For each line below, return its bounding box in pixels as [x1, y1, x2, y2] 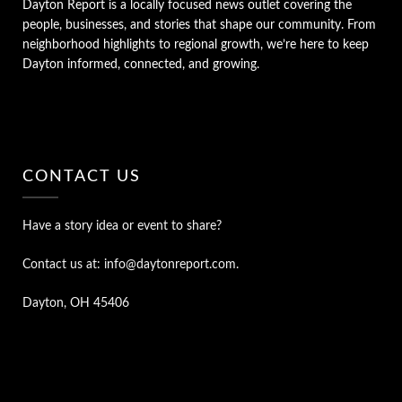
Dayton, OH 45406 [22, 296, 129, 310]
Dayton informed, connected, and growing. [22, 57, 259, 71]
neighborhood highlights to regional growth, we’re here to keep [22, 38, 369, 51]
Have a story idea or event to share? [22, 219, 222, 232]
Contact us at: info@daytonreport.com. [22, 258, 239, 271]
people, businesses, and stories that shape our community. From [22, 18, 376, 31]
